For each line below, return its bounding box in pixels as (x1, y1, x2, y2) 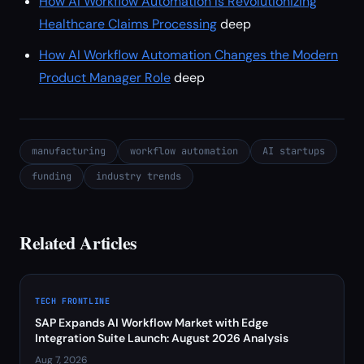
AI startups (262, 145, 325, 158)
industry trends (96, 170, 181, 183)
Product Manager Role (39, 69, 171, 86)
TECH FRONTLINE (35, 296, 110, 306)
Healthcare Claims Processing (39, 15, 217, 32)
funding (32, 170, 71, 183)
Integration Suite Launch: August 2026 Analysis (35, 331, 288, 345)
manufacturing (32, 145, 106, 158)
